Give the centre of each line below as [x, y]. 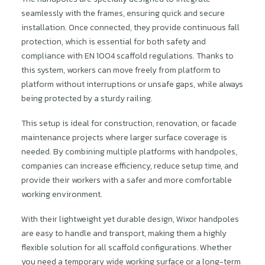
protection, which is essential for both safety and [114, 42]
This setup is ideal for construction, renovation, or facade [129, 123]
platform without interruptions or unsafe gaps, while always [132, 84]
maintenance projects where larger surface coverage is [124, 138]
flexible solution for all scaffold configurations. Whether [127, 248]
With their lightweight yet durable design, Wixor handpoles [130, 219]
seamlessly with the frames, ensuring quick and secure [123, 13]
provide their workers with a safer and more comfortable [127, 180]
